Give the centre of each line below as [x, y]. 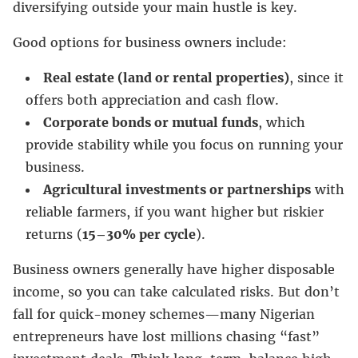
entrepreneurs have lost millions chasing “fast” [166, 336]
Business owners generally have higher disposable [174, 269]
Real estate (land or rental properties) [166, 77]
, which [282, 122]
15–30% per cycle [139, 234]
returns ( [54, 234]
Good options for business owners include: [150, 42]
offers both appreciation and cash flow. [152, 99]
